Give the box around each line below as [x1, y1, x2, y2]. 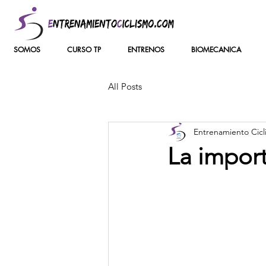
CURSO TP [66, 45, 101, 55]
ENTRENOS [127, 45, 164, 55]
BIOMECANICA [191, 45, 241, 55]
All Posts [108, 80, 142, 92]
